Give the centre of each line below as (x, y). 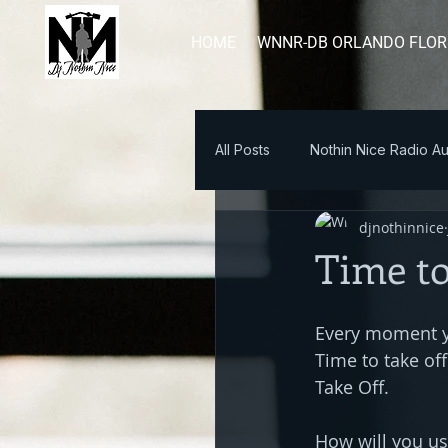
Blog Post (286, 230)
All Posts (242, 150)
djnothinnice (401, 227)
